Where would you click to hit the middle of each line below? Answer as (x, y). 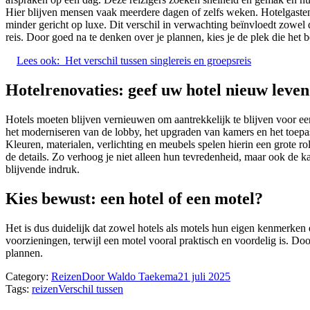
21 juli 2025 (204, 276)
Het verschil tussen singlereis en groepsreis (158, 61)
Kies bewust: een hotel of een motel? (134, 199)
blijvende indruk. (43, 170)
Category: (28, 276)
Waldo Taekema (143, 276)
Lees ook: (38, 61)
